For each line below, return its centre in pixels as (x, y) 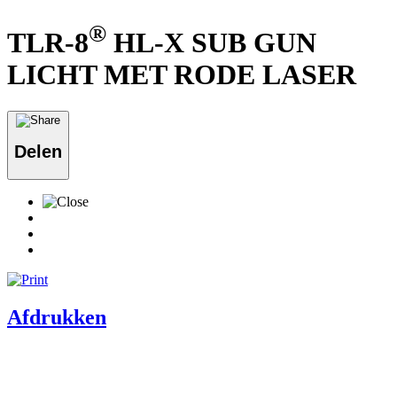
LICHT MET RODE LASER (182, 75)
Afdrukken (57, 317)
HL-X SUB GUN (211, 42)
